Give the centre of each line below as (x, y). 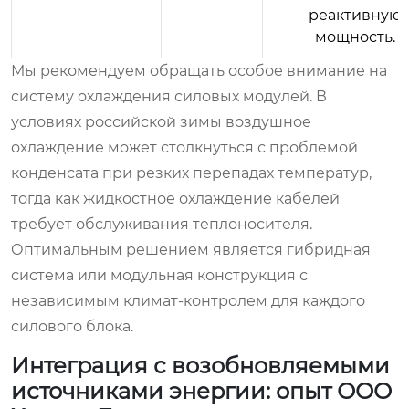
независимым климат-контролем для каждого (188, 300)
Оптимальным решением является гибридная (191, 249)
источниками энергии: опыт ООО (201, 391)
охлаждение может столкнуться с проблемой (184, 147)
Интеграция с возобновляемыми (200, 365)
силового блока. (72, 326)
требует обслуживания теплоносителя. (162, 224)
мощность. (355, 37)
